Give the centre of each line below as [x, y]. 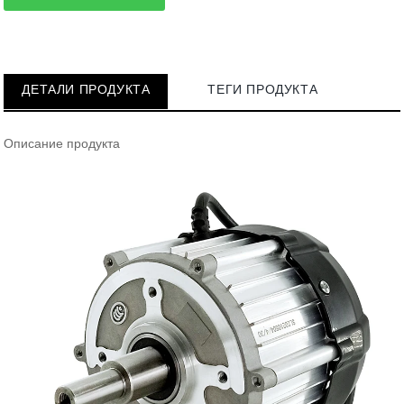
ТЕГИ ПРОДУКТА [263, 90]
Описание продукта [62, 144]
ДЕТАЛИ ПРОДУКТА [86, 90]
